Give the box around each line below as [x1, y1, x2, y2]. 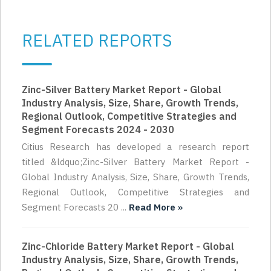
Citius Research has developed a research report [22, 140, 249, 152]
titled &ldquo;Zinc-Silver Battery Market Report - [22, 155, 249, 168]
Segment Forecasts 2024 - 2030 [22, 123, 174, 135]
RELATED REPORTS [22, 28, 172, 51]
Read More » [129, 201, 183, 213]
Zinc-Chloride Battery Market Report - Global [22, 240, 234, 252]
